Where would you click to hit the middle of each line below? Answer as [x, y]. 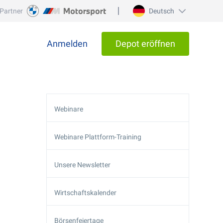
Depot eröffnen [145, 44]
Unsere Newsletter [82, 165]
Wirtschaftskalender [85, 193]
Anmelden [67, 44]
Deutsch [162, 11]
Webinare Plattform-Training [98, 137]
